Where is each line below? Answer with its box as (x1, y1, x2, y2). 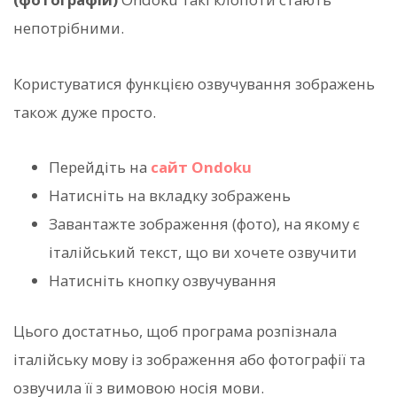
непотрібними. (13, 18, 124, 39)
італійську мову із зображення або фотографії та (13, 349, 365, 370)
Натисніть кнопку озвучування (49, 269, 276, 291)
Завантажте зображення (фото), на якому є (49, 213, 360, 234)
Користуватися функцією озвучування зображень (13, 73, 375, 94)
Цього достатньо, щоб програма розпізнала (13, 321, 337, 342)
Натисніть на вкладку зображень (49, 184, 291, 206)
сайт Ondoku (151, 156, 252, 177)
